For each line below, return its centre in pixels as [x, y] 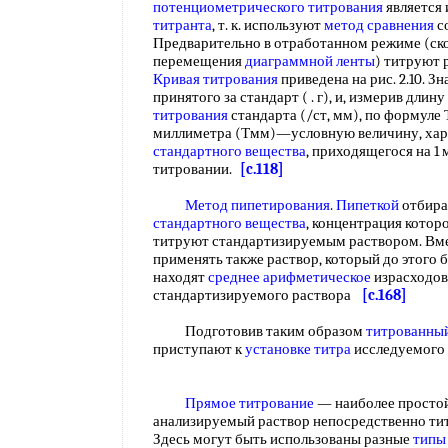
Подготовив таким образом [259, 331]
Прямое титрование [249, 403]
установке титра [298, 349]
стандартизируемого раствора [257, 295]
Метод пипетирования [257, 205]
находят [180, 277]
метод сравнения [379, 25]
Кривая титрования [215, 79]
